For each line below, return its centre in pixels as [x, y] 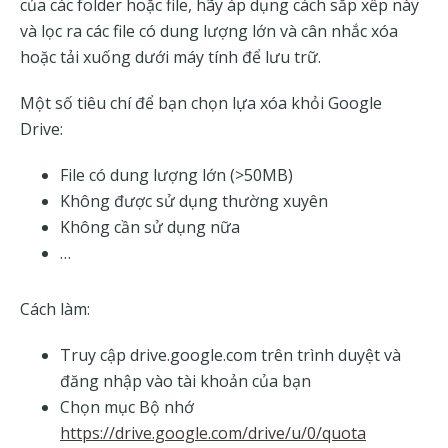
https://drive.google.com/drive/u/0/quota [213, 433]
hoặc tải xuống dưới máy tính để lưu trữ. [170, 57]
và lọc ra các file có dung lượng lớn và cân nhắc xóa [209, 31]
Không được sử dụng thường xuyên [194, 201]
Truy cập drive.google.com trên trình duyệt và [230, 355]
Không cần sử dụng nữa [152, 227]
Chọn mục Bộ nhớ [127, 407]
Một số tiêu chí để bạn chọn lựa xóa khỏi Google [201, 103]
